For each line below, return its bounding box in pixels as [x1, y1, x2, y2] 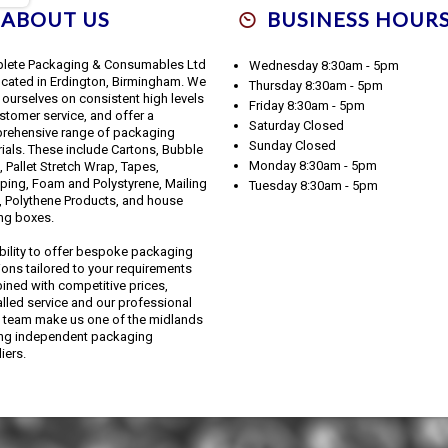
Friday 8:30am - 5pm [249, 98, 365, 114]
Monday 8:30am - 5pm [249, 158, 377, 174]
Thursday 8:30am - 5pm [249, 78, 383, 94]
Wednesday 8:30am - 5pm [249, 58, 399, 74]
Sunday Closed [249, 138, 336, 154]
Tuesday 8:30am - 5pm [249, 178, 378, 194]
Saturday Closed [249, 118, 344, 134]
